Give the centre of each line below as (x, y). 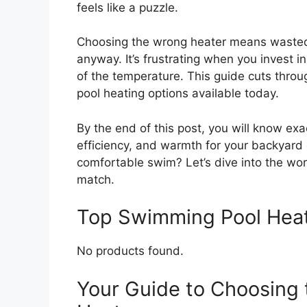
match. (96, 179)
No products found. (130, 251)
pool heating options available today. (178, 94)
